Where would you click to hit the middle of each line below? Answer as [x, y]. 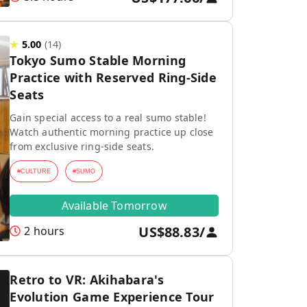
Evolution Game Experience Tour [112, 297]
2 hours [45, 231]
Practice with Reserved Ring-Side [113, 77]
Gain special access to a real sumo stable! [108, 118]
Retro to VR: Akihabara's [87, 280]
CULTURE [36, 171]
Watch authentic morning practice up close [112, 132]
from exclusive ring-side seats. [82, 146]
